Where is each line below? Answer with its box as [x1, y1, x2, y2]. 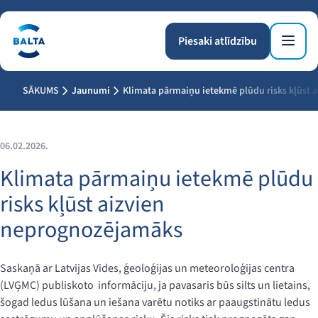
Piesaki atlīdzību [178, 33, 257, 49]
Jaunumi [72, 84, 110, 98]
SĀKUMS [23, 84, 59, 98]
